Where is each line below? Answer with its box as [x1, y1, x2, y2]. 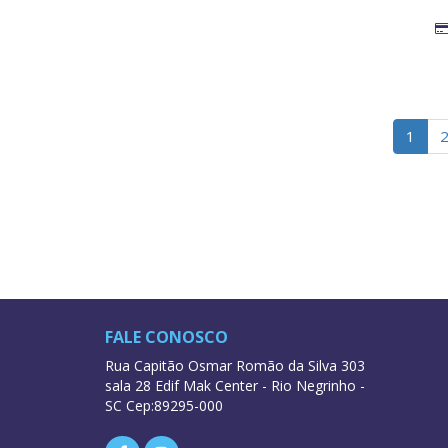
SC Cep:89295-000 [105, 395, 223, 415]
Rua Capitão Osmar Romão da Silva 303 [105, 355, 365, 375]
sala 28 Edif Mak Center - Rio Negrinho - [105, 375, 365, 395]
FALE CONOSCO [105, 325, 228, 348]
